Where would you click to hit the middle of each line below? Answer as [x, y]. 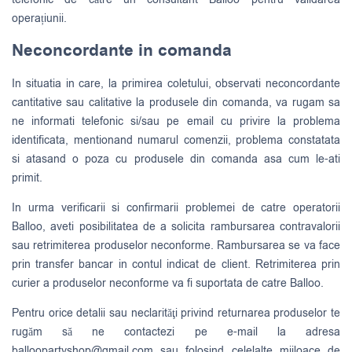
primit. [27, 178]
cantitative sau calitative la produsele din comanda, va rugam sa [176, 102]
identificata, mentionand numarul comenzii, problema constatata [176, 140]
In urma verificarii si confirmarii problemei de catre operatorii [176, 207]
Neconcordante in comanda [122, 51]
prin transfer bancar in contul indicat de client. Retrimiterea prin [176, 264]
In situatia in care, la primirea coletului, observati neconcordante [176, 83]
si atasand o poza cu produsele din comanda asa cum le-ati [176, 159]
